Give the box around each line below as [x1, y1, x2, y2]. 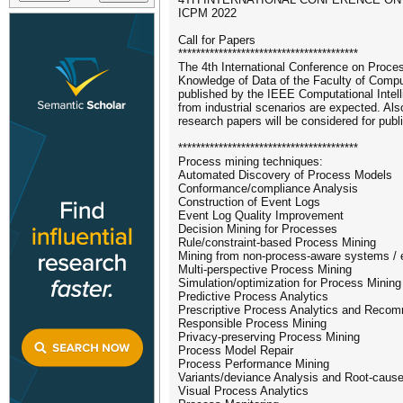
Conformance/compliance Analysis [178, 182, 358, 195]
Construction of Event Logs [178, 195, 320, 209]
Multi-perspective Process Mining [178, 263, 352, 276]
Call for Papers [178, 33, 255, 47]
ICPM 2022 [178, 6, 237, 20]
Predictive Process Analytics [178, 290, 328, 303]
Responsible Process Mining [178, 317, 327, 330]
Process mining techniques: [178, 155, 323, 168]
